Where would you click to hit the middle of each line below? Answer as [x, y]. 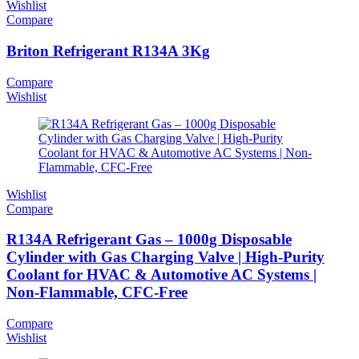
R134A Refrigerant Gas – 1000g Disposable [149, 240]
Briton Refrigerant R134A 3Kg [108, 51]
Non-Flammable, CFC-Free [97, 292]
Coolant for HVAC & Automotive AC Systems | [161, 275]
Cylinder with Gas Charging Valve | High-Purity [165, 257]
